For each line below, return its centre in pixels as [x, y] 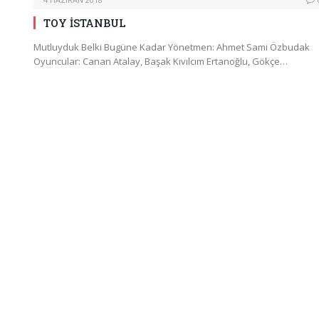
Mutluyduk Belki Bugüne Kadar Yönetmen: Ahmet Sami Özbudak [172, 47]
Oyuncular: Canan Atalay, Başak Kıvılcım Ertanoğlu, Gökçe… [161, 61]
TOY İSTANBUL [85, 22]
